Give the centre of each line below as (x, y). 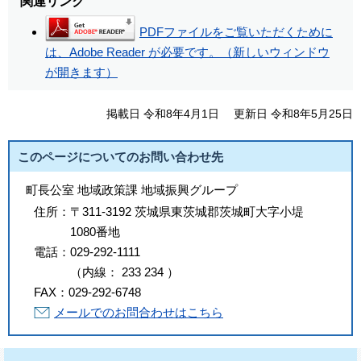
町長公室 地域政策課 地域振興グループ (132, 189)
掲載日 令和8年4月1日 (163, 114)
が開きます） (81, 73)
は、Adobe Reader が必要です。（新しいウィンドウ (187, 52)
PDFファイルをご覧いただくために (236, 32)
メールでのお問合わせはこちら (139, 312)
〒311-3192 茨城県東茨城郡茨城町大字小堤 (187, 211)
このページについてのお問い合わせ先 (120, 156)
